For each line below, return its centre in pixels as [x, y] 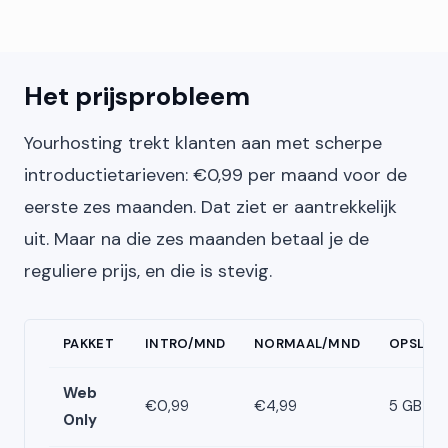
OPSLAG [416, 343]
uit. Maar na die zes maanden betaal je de [196, 239]
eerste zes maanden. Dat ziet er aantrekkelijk [210, 207]
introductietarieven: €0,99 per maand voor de [215, 175]
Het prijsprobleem [137, 96]
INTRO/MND [185, 343]
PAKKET [88, 343]
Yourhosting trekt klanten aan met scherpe [203, 143]
